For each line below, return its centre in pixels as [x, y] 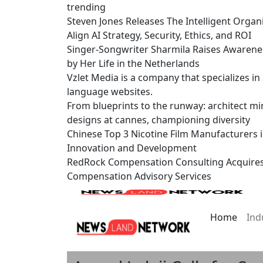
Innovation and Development [132, 148]
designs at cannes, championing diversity [159, 120]
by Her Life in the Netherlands [133, 63]
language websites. [110, 92]
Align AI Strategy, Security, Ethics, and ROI [159, 35]
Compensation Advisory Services [139, 176]
